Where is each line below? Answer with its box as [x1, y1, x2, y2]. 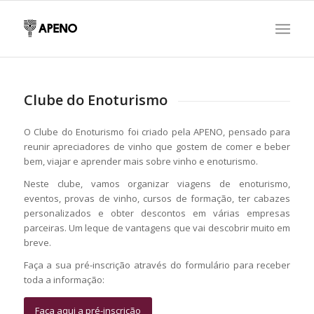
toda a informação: [23, 273, 104, 286]
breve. [23, 235, 51, 249]
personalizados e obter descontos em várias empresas [23, 206, 291, 219]
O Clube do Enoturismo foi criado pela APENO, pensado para [23, 125, 291, 138]
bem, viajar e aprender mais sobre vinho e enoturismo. [23, 154, 258, 168]
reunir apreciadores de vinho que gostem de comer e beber [23, 139, 291, 153]
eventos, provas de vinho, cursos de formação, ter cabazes [23, 191, 291, 205]
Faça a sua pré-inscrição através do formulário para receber [23, 258, 291, 271]
